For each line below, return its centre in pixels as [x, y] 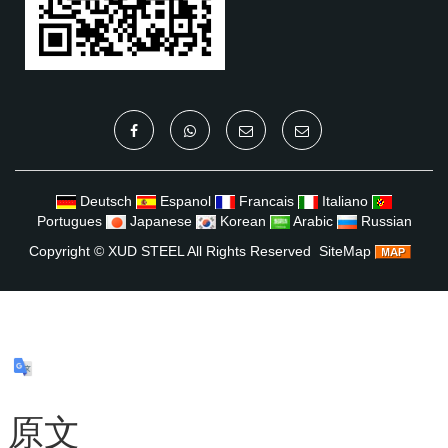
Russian [386, 220]
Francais [266, 200]
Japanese [160, 220]
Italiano [345, 200]
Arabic [312, 220]
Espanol [185, 200]
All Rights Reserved [247, 250]
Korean [242, 220]
